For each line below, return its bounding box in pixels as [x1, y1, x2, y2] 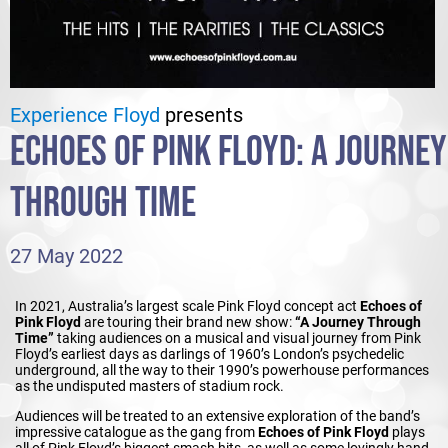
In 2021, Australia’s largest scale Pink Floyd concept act [15, 297, 360, 314]
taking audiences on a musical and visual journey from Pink [57, 329, 421, 346]
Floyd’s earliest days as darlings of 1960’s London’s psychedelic [15, 345, 404, 362]
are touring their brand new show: [81, 313, 292, 330]
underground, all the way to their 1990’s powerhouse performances [15, 361, 429, 378]
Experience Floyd [10, 103, 160, 127]
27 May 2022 [10, 244, 123, 268]
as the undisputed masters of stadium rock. [15, 377, 284, 394]
